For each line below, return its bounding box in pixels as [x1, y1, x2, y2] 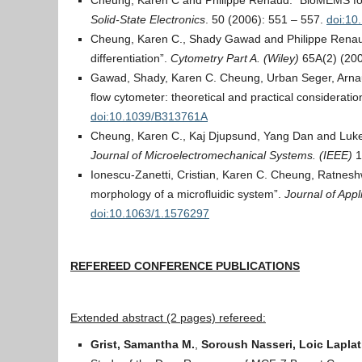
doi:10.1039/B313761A [90, 110, 208, 123]
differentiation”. [90, 52, 170, 65]
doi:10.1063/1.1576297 [90, 207, 209, 220]
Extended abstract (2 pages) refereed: [70, 311, 266, 324]
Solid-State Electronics [90, 13, 205, 26]
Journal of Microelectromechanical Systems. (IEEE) [90, 149, 352, 162]
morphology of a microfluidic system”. [90, 187, 284, 200]
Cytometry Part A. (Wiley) [170, 52, 299, 65]
